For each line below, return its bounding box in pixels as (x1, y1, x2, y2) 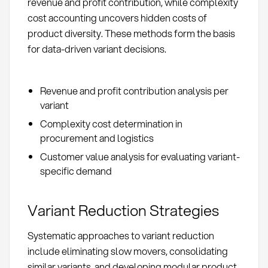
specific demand (39, 164, 112, 178)
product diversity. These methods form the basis (27, 26, 235, 40)
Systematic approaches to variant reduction (27, 228, 214, 242)
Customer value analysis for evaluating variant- (39, 150, 240, 164)
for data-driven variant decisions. (27, 41, 166, 56)
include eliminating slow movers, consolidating (27, 243, 228, 258)
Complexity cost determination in (39, 116, 182, 130)
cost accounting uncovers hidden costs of (27, 10, 207, 25)
